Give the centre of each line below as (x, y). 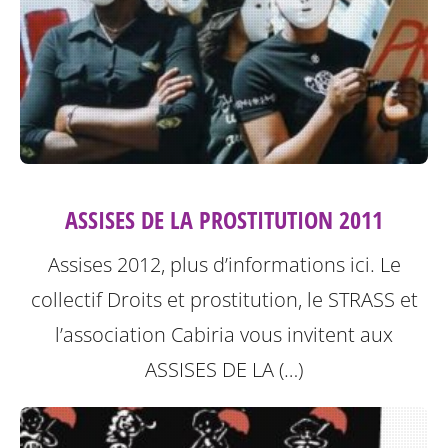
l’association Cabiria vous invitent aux (224, 335)
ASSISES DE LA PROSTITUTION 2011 (224, 220)
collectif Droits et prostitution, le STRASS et (224, 300)
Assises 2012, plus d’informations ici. (213, 265)
